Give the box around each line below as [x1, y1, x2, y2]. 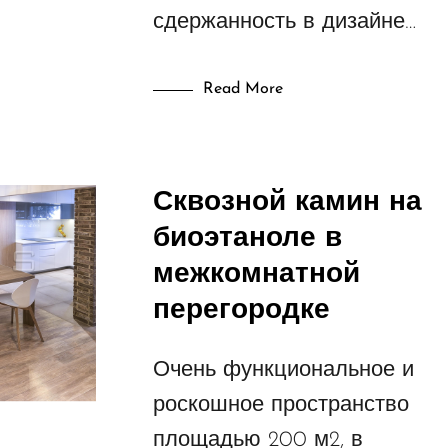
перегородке [152, 297, 330, 326]
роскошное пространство [152, 394, 409, 418]
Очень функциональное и [152, 359, 414, 383]
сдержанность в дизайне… [152, 11, 416, 35]
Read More [202, 81, 283, 98]
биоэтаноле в [152, 225, 342, 254]
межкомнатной [152, 261, 360, 290]
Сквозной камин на [152, 189, 422, 218]
